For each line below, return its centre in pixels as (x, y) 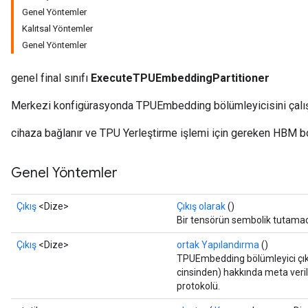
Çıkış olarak (201, 206)
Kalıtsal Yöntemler (57, 29)
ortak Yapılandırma (218, 245)
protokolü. (198, 286)
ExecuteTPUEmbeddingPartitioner (180, 78)
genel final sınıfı (51, 78)
